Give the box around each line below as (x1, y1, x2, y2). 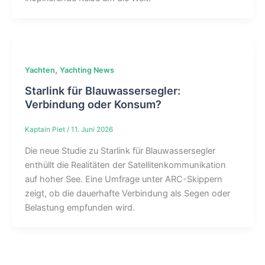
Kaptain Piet (24, 125, 67, 134)
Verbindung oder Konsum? (24, 97, 161, 111)
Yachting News (59, 65, 114, 75)
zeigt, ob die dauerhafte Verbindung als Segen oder (24, 188, 230, 199)
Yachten (24, 65, 55, 75)
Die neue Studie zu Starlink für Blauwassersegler (24, 145, 215, 156)
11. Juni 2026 (70, 125, 113, 134)
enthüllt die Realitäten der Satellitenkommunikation (24, 159, 226, 170)
